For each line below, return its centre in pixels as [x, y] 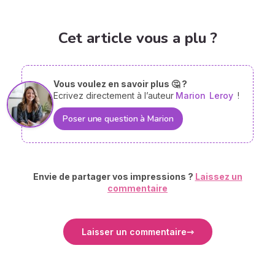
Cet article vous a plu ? [137, 38]
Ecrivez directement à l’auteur [114, 96]
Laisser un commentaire [134, 232]
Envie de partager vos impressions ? [114, 177]
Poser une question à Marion [118, 119]
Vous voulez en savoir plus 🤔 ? [121, 84]
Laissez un [219, 177]
